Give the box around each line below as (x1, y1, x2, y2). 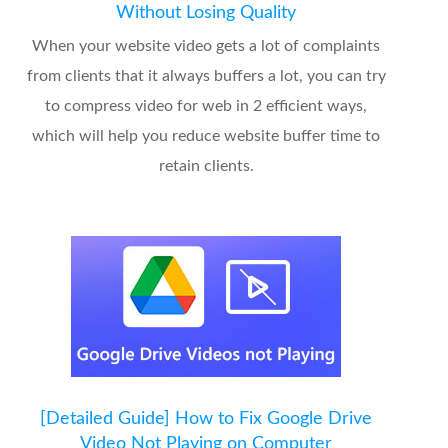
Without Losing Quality (116, 4, 297, 23)
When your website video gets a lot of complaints (32, 38, 381, 55)
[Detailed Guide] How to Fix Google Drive (40, 410, 373, 429)
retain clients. (158, 158, 254, 175)
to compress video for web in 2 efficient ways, (45, 98, 368, 115)
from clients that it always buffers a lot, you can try (26, 68, 386, 85)
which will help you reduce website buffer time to (32, 128, 381, 145)
